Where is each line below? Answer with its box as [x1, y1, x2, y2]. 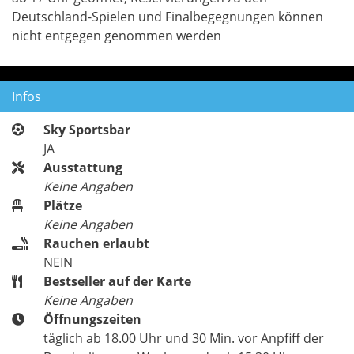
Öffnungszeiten [43, 311, 141, 328]
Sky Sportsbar [43, 121, 130, 138]
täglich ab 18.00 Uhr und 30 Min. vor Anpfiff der [43, 330, 324, 347]
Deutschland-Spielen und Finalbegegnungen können [12, 8, 323, 25]
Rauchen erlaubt [43, 235, 149, 252]
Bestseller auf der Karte [43, 273, 191, 290]
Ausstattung [43, 159, 122, 176]
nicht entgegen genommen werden [12, 27, 221, 44]
